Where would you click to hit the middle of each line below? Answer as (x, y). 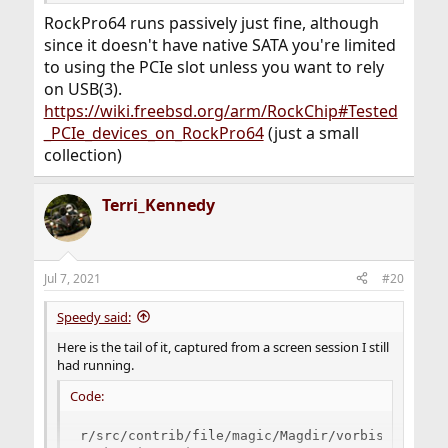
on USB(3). (82, 88)
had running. (95, 364)
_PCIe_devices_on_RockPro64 (153, 132)
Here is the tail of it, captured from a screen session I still (222, 346)
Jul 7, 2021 (72, 278)
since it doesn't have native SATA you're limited (219, 44)
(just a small (311, 132)
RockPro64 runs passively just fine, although (211, 22)
